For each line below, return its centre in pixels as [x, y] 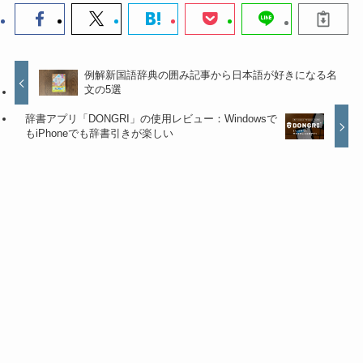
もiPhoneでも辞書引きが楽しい [100, 134]
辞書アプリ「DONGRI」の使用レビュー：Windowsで [152, 119]
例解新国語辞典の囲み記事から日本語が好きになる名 [211, 75]
